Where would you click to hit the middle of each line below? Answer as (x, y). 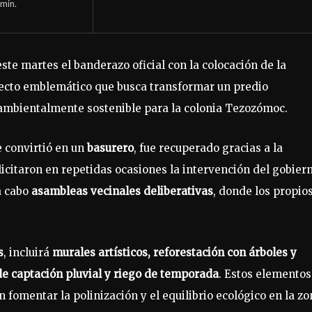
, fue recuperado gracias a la (208, 148)
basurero (110, 148)
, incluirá (28, 252)
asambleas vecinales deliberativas (122, 191)
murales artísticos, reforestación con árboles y (174, 252)
